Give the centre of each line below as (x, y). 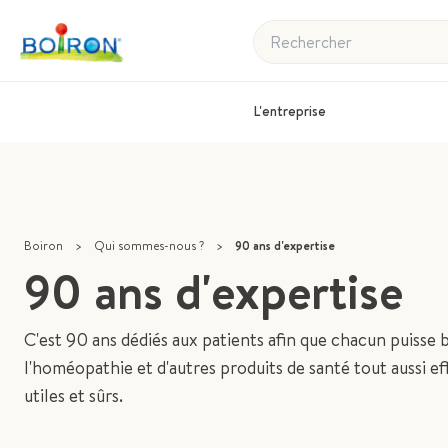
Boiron (43, 245)
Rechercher (293, 31)
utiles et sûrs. (73, 395)
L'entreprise (290, 110)
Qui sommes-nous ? (149, 245)
